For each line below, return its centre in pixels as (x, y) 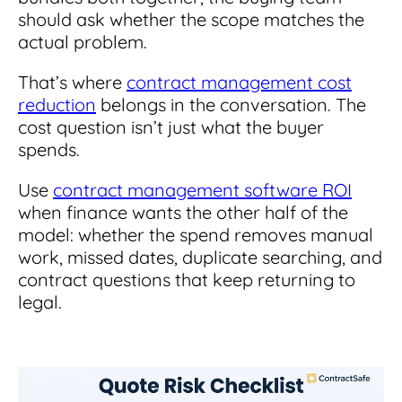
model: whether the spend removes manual (196, 234)
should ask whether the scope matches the (191, 19)
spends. (49, 149)
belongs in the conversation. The (231, 104)
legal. (40, 301)
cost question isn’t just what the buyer (171, 127)
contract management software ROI (202, 189)
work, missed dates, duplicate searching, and (200, 257)
